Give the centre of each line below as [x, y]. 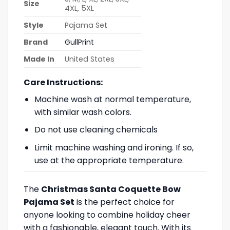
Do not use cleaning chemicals [96, 130]
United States [90, 59]
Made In [39, 59]
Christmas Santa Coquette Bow [111, 189]
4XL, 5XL [80, 8]
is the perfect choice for [124, 202]
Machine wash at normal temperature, [112, 99]
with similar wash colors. [83, 112]
